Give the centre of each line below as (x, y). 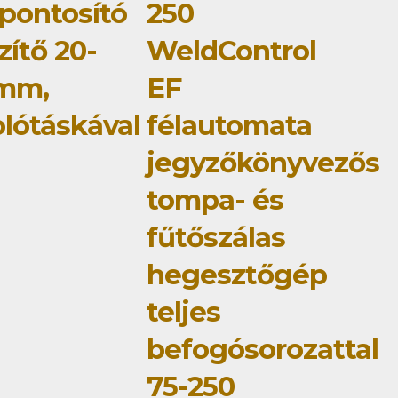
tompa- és (215, 200)
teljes (183, 312)
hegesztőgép (236, 275)
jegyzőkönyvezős (263, 163)
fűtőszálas (215, 237)
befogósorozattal (262, 349)
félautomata (229, 125)
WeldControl (231, 51)
